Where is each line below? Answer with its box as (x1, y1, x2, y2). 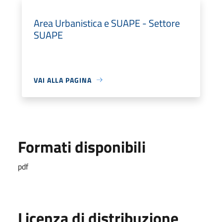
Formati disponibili (18, 134, 146, 159)
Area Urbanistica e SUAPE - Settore (34, 15, 180, 31)
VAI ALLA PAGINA (34, 74, 92, 85)
